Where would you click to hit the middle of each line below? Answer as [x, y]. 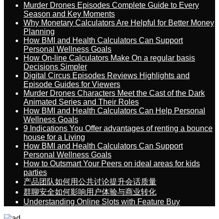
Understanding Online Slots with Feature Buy [102, 202]
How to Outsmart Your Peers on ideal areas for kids [112, 164]
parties [35, 172]
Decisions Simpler [55, 67]
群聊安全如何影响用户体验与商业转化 [90, 192]
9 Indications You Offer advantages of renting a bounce [118, 128]
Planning [39, 32]
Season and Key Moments [69, 14]
